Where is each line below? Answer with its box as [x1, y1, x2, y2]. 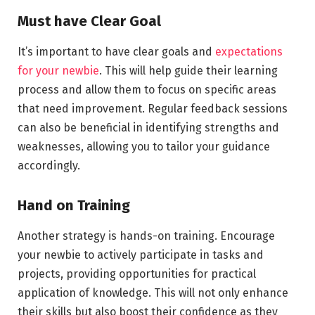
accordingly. [18, 159, 80, 173]
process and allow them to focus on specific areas [18, 83, 276, 97]
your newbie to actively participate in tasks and [18, 248, 264, 262]
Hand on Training [18, 196, 130, 214]
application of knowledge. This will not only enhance [18, 286, 288, 300]
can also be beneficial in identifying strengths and [18, 121, 279, 135]
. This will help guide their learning [99, 64, 278, 78]
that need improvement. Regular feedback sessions [18, 102, 288, 116]
